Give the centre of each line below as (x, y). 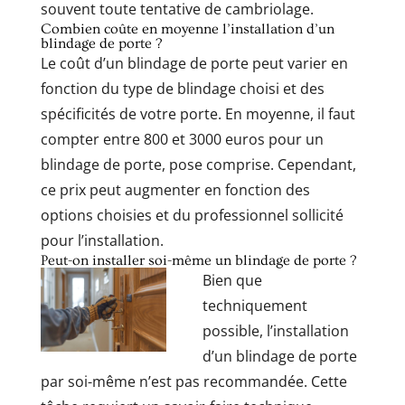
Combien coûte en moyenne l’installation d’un (187, 28)
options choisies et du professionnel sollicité (192, 215)
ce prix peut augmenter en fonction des (175, 189)
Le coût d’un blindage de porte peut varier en (194, 63)
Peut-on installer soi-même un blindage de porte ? (198, 260)
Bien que (232, 280)
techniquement (254, 305)
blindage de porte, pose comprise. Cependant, (198, 164)
